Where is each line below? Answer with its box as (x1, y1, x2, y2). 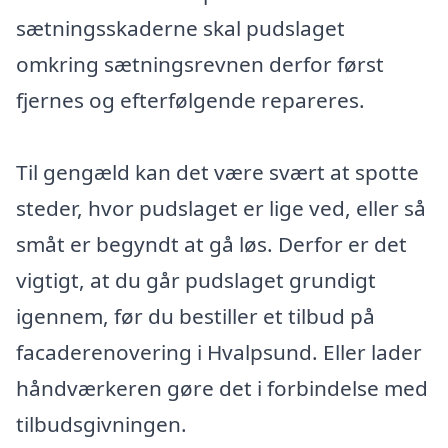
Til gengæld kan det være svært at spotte (16, 157, 419, 186)
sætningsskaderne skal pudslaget (16, 13, 345, 42)
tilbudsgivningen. (16, 409, 187, 438)
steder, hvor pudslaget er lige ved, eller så (16, 193, 426, 222)
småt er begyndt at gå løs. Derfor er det (16, 229, 407, 258)
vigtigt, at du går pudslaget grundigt (16, 265, 376, 294)
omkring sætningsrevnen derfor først (16, 49, 384, 78)
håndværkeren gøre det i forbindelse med (16, 373, 428, 402)
